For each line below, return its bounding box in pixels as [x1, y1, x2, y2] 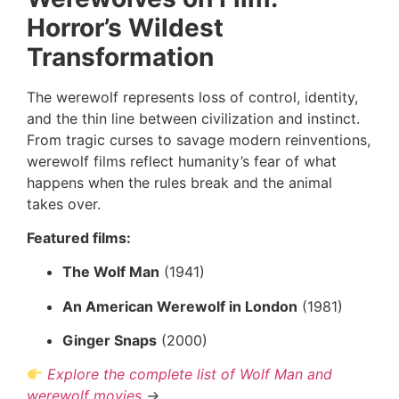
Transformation [27, 41, 214, 72]
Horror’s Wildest [27, 12, 224, 43]
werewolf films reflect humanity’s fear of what [27, 151, 337, 170]
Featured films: [27, 228, 131, 247]
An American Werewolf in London [62, 297, 297, 315]
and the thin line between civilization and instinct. [27, 109, 360, 127]
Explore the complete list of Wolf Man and [47, 365, 333, 384]
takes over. [27, 194, 101, 213]
